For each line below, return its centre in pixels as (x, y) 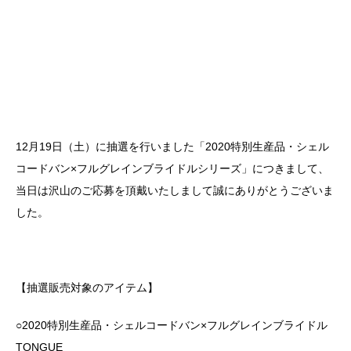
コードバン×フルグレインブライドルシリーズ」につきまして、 (172, 169)
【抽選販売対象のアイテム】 (87, 288)
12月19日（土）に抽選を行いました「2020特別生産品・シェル (172, 147)
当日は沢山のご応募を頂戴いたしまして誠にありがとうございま (175, 191)
